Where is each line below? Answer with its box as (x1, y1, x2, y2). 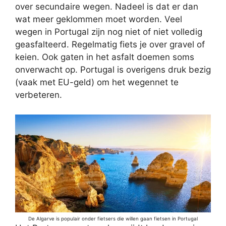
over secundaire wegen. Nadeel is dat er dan (15, 2, 198, 12)
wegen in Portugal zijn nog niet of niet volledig (15, 27, 202, 37)
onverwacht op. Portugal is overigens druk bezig (15, 65, 211, 75)
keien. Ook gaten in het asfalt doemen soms (15, 52, 194, 62)
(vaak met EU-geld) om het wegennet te (15, 77, 179, 87)
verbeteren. (15, 90, 62, 100)
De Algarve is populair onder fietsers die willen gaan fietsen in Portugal (28, 216, 198, 222)
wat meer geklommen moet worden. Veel (15, 14, 182, 24)
